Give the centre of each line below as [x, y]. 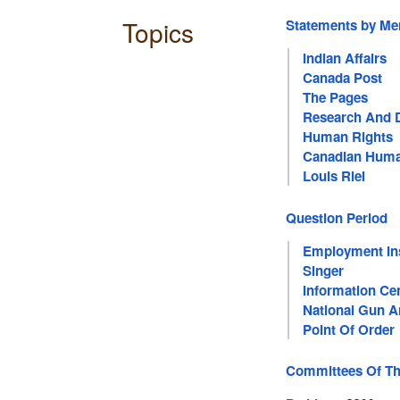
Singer [323, 270]
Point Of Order [348, 329]
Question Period [337, 217]
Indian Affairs [344, 58]
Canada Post [342, 78]
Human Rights [347, 137]
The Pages [335, 98]
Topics [158, 33]
